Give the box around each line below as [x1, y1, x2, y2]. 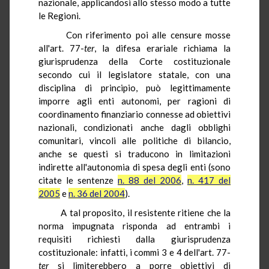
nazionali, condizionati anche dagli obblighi [38, 121, 231, 133]
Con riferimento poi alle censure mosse [50, 29, 231, 40]
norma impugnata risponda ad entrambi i [38, 220, 231, 231]
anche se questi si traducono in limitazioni [38, 148, 231, 159]
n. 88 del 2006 [118, 174, 181, 186]
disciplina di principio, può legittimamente [38, 82, 231, 93]
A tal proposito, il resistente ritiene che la [50, 207, 231, 218]
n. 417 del [187, 174, 231, 186]
